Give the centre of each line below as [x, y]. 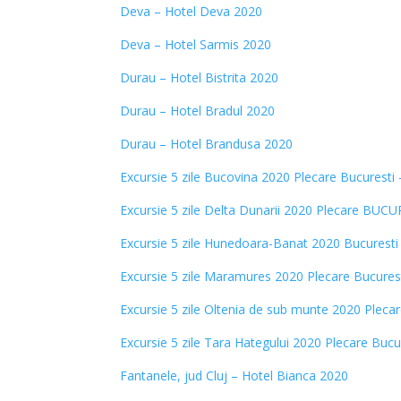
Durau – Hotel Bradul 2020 [198, 111]
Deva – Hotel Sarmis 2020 [196, 44]
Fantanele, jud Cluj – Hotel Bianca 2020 [235, 375]
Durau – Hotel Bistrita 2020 [200, 77]
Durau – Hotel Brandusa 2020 [207, 144]
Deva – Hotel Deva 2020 [192, 11]
